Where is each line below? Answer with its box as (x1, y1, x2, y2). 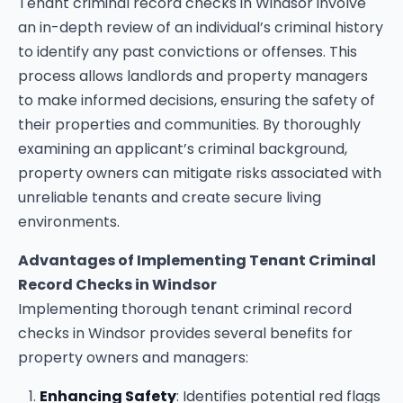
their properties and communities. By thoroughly (18, 114, 361, 135)
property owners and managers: (18, 347, 248, 368)
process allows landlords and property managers (18, 66, 368, 86)
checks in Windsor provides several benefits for (18, 323, 353, 344)
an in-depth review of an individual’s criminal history (18, 17, 383, 38)
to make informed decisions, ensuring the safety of (18, 90, 375, 111)
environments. (18, 211, 120, 232)
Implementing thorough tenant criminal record (18, 299, 352, 319)
